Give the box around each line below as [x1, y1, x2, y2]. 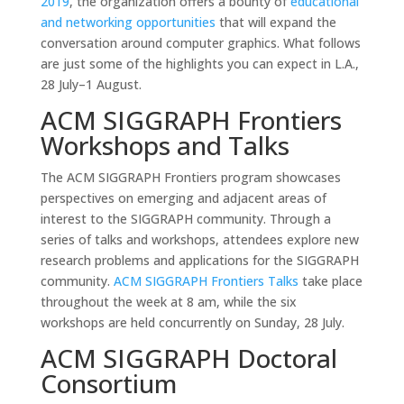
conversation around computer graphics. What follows [40, 34, 361, 51]
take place [298, 272, 363, 289]
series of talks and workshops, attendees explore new [40, 231, 359, 248]
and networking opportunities [40, 14, 216, 31]
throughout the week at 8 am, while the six [40, 293, 297, 310]
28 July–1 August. [40, 76, 142, 93]
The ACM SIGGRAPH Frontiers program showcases [40, 169, 341, 186]
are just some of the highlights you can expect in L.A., [40, 55, 359, 72]
